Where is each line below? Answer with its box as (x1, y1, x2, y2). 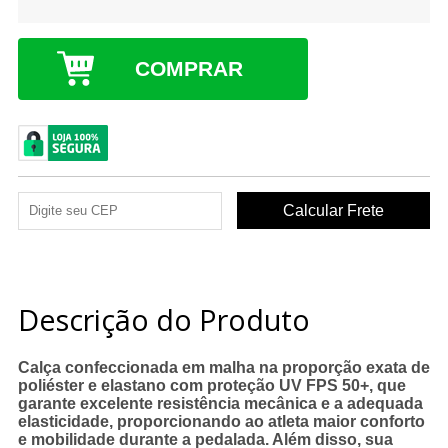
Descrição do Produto (17, 299, 310, 339)
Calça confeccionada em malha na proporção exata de (17, 358, 430, 376)
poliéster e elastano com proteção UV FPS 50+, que (17, 376, 406, 394)
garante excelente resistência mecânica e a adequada (17, 394, 423, 412)
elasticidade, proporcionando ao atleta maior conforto (17, 412, 425, 430)
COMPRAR (135, 56, 244, 80)
